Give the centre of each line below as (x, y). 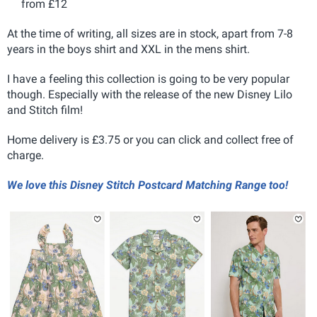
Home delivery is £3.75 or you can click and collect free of (150, 140)
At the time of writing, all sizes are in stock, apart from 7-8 (150, 34)
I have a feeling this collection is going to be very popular (148, 79)
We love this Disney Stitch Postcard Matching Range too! (148, 185)
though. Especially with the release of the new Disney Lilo (150, 94)
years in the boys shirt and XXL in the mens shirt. (128, 49)
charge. (25, 155)
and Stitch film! (45, 110)
